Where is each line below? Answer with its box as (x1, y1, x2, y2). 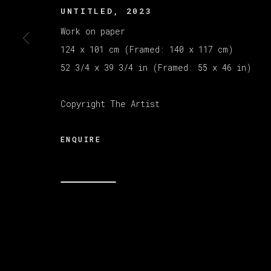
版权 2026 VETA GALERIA (54, 51, 172, 60)
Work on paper (60, 25, 125, 37)
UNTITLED (60, 5, 114, 16)
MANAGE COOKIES (54, 36, 133, 46)
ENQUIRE (60, 134, 102, 144)
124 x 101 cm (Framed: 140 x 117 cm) (60, 43, 233, 55)
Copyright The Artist (60, 97, 160, 109)
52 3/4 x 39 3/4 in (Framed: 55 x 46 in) (60, 61, 252, 73)
